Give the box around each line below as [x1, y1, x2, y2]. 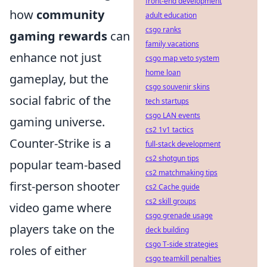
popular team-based [10, 156, 121, 173]
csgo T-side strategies [145, 239, 218, 249]
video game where [10, 199, 111, 216]
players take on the [10, 221, 114, 237]
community [36, 6, 104, 23]
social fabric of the [10, 92, 111, 108]
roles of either [10, 242, 86, 259]
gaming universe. [10, 113, 105, 130]
